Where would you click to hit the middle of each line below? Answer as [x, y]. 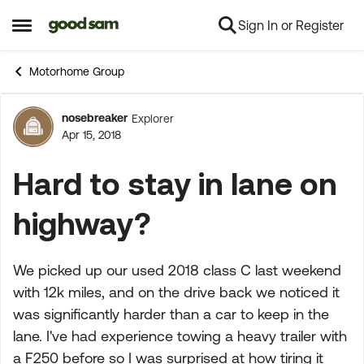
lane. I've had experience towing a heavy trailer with [180, 336]
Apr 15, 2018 [91, 135]
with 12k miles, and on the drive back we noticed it [176, 292]
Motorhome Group [77, 71]
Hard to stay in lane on [175, 183]
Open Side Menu [66, 31]
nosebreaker [95, 118]
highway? [82, 223]
